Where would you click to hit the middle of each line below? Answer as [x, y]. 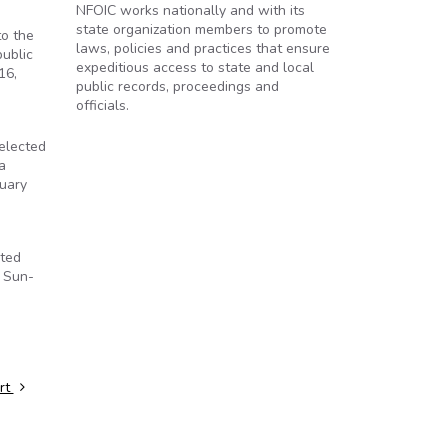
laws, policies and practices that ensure [203, 48]
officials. [102, 105]
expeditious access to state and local [195, 67]
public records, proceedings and [177, 86]
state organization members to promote [201, 29]
